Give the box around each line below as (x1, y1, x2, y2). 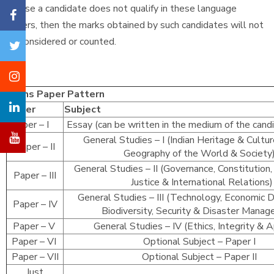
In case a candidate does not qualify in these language (6, 2, 237, 15)
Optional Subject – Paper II (142, 250, 262, 264)
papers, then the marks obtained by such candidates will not (6, 18, 264, 32)
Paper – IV (12, 198, 57, 211)
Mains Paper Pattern (7, 87, 107, 101)
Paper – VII (11, 250, 59, 264)
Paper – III (13, 169, 56, 182)
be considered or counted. (6, 35, 116, 48)
